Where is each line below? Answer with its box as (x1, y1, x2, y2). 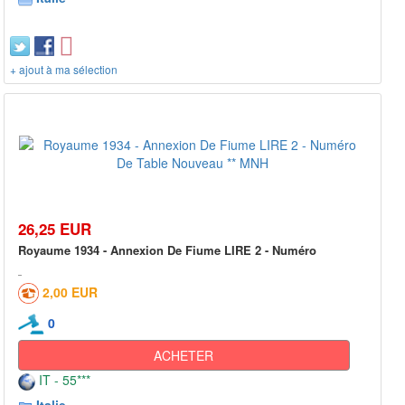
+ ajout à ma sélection (10, 61, 118, 77)
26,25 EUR (18, 217, 91, 240)
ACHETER (154, 346, 214, 365)
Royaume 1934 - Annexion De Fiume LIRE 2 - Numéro (18, 240, 316, 259)
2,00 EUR (42, 282, 98, 301)
